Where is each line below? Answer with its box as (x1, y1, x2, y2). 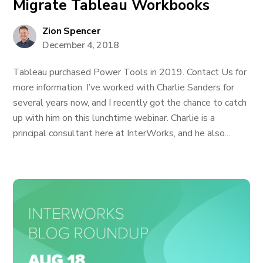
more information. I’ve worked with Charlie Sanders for (13, 81, 235, 94)
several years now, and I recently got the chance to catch (13, 96, 247, 109)
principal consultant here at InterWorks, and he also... (13, 127, 231, 140)
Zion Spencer (42, 25, 100, 38)
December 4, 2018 (42, 39, 119, 52)
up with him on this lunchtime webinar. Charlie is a (13, 112, 215, 124)
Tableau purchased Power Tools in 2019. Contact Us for (13, 66, 247, 79)
